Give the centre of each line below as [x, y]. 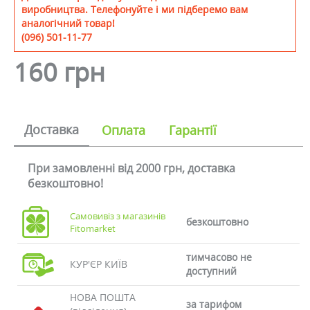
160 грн [60, 72]
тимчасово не [219, 257]
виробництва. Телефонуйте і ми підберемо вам [135, 9]
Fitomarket [93, 228]
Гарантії [193, 130]
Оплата [124, 130]
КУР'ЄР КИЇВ [99, 264]
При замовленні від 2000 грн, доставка [131, 168]
